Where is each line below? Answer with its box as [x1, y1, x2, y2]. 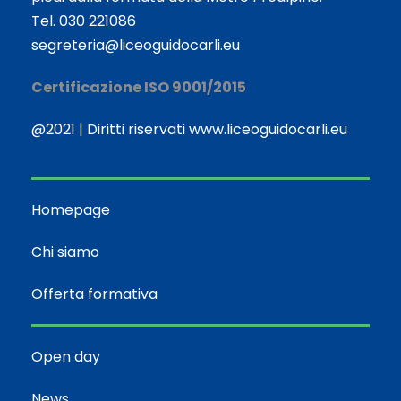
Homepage [31, 199, 110, 220]
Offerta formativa [31, 283, 158, 304]
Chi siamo [31, 241, 99, 262]
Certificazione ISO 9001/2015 [31, 76, 246, 98]
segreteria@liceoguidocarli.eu [31, 34, 240, 55]
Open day [31, 346, 100, 367]
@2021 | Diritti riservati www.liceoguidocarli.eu [31, 118, 347, 140]
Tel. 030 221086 [31, 10, 136, 31]
